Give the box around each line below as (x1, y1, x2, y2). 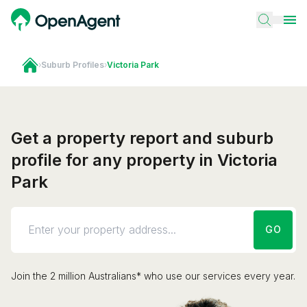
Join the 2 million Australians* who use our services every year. (11, 269, 295, 282)
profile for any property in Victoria (11, 149, 278, 170)
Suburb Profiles (41, 59, 104, 70)
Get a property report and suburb (11, 127, 273, 148)
